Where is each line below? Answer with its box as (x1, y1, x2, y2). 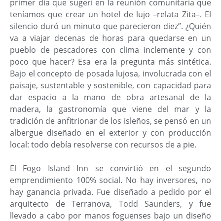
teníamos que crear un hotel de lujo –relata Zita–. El (10, 8, 211, 20)
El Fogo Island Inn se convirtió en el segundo (10, 162, 211, 174)
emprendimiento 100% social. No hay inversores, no (10, 174, 211, 185)
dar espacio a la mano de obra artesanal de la (10, 91, 211, 103)
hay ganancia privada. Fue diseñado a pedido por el (10, 186, 211, 197)
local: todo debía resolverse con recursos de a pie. (10, 139, 196, 150)
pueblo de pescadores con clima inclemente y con (10, 44, 211, 55)
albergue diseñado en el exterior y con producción (10, 127, 211, 138)
